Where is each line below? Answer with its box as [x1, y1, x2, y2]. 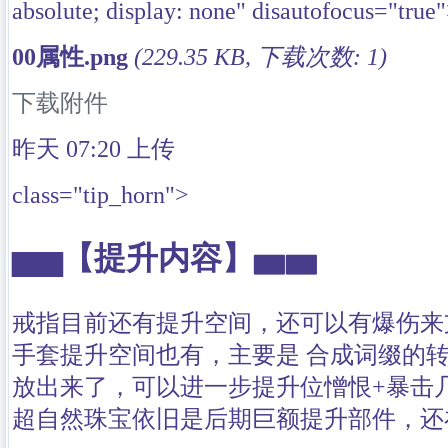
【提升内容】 [62, 241, 254, 276]
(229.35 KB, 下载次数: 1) [134, 44, 387, 70]
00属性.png [12, 44, 128, 70]
